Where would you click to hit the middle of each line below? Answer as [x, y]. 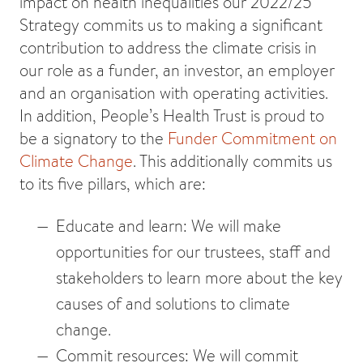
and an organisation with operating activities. [174, 92]
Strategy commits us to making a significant [171, 24]
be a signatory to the [94, 138]
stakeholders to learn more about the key [199, 278]
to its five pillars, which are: [113, 183]
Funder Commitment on [252, 138]
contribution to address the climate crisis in [168, 47]
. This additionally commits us [233, 160]
